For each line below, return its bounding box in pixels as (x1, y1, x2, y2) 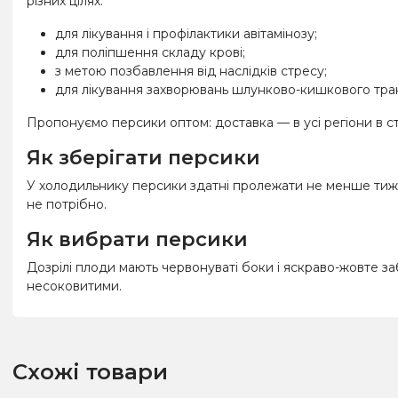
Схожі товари (12, 358, 168, 385)
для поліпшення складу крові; (55, 44, 245, 60)
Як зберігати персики (27, 145, 260, 170)
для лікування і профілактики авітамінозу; (55, 25, 317, 42)
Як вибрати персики (27, 227, 248, 251)
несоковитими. (27, 277, 122, 294)
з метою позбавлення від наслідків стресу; (55, 62, 327, 79)
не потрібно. (27, 195, 107, 212)
